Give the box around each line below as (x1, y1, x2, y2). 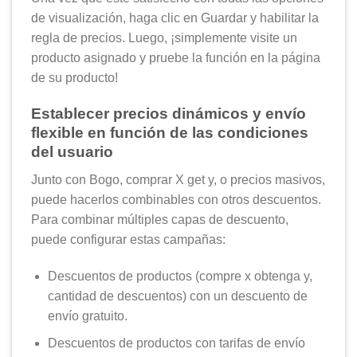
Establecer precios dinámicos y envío (31, 105, 306, 123)
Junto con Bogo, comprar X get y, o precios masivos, (31, 172, 325, 186)
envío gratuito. (47, 308, 127, 323)
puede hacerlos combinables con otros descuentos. (31, 192, 321, 206)
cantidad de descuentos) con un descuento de (47, 288, 308, 303)
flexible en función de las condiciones (31, 124, 308, 142)
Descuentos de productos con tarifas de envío (47, 336, 305, 351)
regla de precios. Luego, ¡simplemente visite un (31, 31, 297, 45)
